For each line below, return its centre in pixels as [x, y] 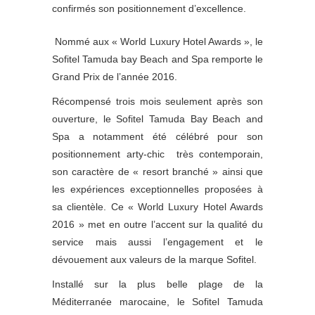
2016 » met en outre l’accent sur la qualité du [157, 224]
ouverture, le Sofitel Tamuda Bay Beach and [157, 118]
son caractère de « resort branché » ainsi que [157, 171]
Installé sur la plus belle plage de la [157, 284]
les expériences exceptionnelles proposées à [157, 189]
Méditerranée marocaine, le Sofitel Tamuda [157, 301]
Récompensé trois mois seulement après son [157, 101]
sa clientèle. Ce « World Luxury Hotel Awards [157, 206]
